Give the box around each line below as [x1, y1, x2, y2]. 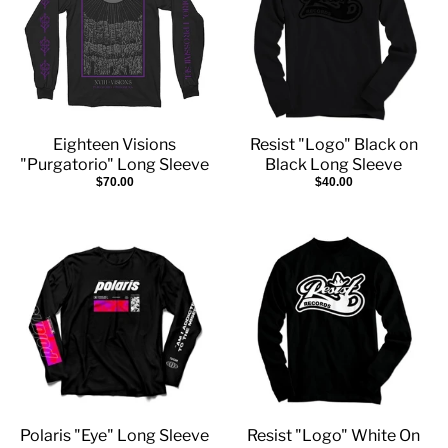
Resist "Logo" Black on [249, 134, 418, 154]
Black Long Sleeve [265, 154, 402, 174]
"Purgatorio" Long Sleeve [20, 154, 209, 174]
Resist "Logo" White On [247, 426, 420, 446]
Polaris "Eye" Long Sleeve [20, 426, 209, 446]
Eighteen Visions [53, 134, 176, 154]
